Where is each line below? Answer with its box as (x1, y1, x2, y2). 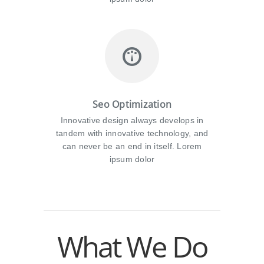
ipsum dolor (109, 154, 155, 164)
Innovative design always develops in (60, 115, 204, 125)
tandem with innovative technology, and (55, 128, 209, 138)
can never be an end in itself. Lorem (62, 141, 202, 151)
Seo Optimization (93, 97, 171, 111)
